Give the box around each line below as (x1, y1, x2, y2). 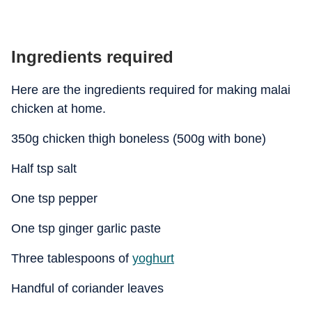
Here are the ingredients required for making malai (11, 83, 290, 97)
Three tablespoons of (11, 251, 132, 265)
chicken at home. (11, 102, 106, 116)
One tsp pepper (11, 192, 97, 205)
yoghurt (132, 251, 174, 265)
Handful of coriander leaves (11, 281, 164, 295)
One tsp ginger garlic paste (11, 221, 161, 235)
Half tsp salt (11, 162, 77, 175)
